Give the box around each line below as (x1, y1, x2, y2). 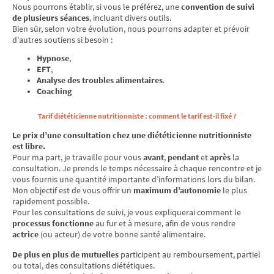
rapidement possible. (12, 196, 89, 207)
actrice (12, 229, 39, 240)
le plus (221, 185, 247, 196)
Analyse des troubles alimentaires (37, 75, 163, 86)
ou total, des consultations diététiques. (12, 260, 155, 272)
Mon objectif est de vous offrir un (12, 185, 133, 196)
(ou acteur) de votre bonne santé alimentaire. (39, 229, 206, 240)
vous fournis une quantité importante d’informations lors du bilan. (12, 174, 255, 185)
